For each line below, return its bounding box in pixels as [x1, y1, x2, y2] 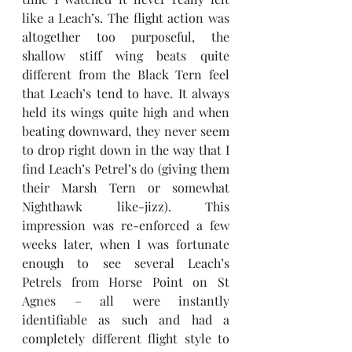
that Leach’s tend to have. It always [22, 84, 229, 101]
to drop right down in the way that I [22, 141, 229, 158]
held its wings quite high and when [22, 103, 229, 120]
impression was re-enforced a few [22, 216, 229, 233]
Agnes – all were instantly [22, 291, 229, 309]
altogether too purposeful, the [22, 27, 229, 45]
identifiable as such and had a [22, 310, 229, 328]
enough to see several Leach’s [22, 254, 229, 271]
